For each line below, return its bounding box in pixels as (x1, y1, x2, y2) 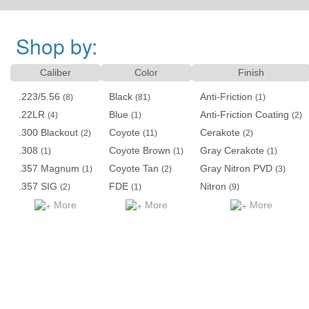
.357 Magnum (19, 163, 79, 175)
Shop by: (10, 31, 97, 61)
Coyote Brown (109, 145, 170, 157)
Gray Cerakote (200, 145, 264, 157)
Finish (238, 67, 264, 79)
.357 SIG (19, 181, 57, 192)
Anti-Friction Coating (200, 109, 289, 121)
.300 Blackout (19, 127, 78, 139)
